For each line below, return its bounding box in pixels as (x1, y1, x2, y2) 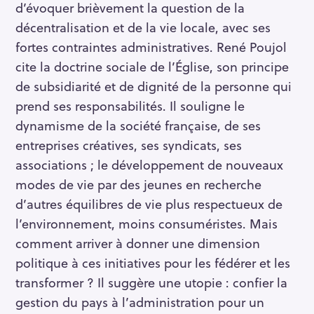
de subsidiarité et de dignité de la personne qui (15, 76, 292, 96)
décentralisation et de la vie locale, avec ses (15, 18, 271, 37)
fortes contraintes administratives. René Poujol (15, 37, 287, 57)
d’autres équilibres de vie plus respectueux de (15, 194, 282, 214)
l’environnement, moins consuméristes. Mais (15, 214, 278, 233)
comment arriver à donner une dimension (15, 233, 260, 253)
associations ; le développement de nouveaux (15, 155, 283, 175)
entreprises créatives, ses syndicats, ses (15, 135, 242, 155)
